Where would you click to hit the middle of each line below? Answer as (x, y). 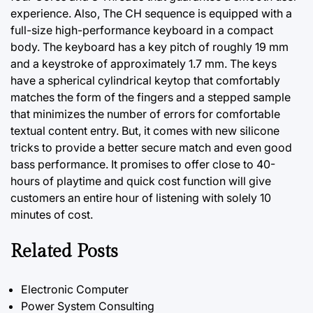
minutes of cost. (52, 214)
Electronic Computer (75, 289)
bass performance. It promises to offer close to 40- (143, 164)
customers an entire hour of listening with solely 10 (141, 198)
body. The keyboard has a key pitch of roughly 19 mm (150, 47)
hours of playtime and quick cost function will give (141, 181)
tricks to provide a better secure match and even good (151, 147)
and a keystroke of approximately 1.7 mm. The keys (144, 64)
